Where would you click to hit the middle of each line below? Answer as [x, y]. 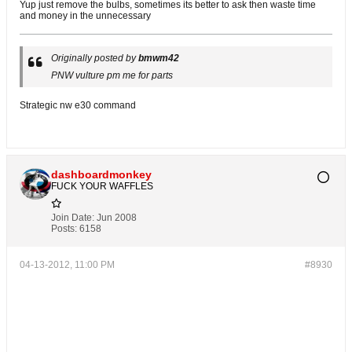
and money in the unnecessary [85, 16]
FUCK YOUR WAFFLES [102, 187]
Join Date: [73, 218]
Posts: [64, 229]
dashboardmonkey [101, 175]
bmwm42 [159, 59]
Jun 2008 [117, 218]
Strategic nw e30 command [78, 106]
